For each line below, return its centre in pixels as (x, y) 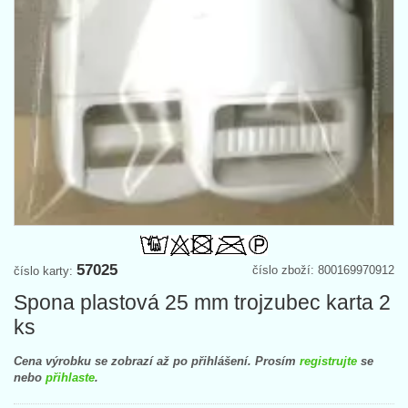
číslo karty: (45, 271)
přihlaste (70, 378)
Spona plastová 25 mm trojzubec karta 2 (202, 303)
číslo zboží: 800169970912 (323, 270)
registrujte (328, 362)
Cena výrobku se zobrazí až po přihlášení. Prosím (157, 362)
